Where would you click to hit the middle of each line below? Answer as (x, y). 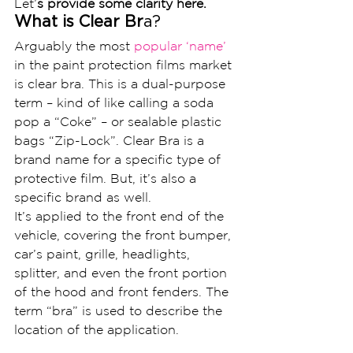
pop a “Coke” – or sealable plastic (120, 121)
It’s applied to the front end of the (121, 216)
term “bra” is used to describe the (120, 310)
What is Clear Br (79, 21)
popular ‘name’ (180, 46)
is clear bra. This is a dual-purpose (122, 84)
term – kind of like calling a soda (116, 102)
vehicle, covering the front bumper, (124, 235)
